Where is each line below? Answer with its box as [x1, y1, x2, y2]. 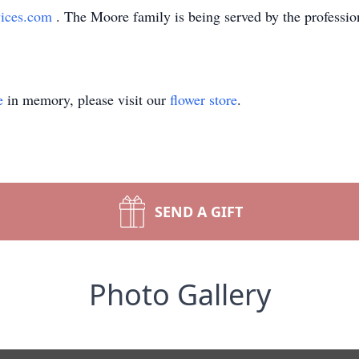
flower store [170, 90, 237, 109]
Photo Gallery [88, 275, 271, 314]
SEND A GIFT [155, 202, 243, 221]
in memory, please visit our [3, 90, 170, 109]
